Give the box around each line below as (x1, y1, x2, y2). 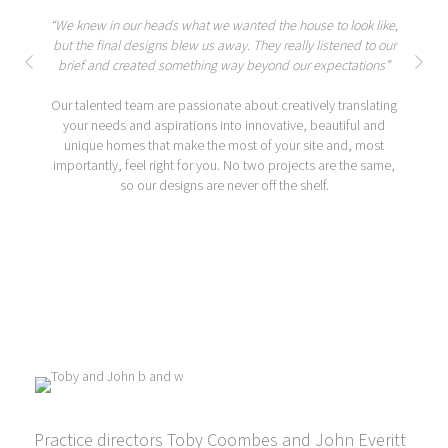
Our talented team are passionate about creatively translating (51, 96, 397, 117)
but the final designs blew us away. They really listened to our (52, 36, 396, 57)
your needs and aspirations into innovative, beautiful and (63, 116, 385, 137)
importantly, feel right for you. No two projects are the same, (53, 156, 395, 177)
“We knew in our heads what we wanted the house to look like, (50, 16, 398, 37)
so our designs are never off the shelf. (119, 176, 329, 197)
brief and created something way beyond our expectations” (58, 56, 390, 77)
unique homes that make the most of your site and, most (64, 136, 384, 157)
